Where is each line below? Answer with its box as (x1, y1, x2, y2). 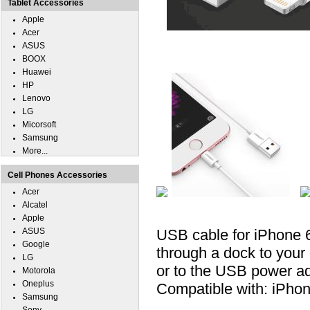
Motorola (22, 266, 55, 275)
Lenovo (22, 93, 51, 103)
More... (22, 146, 48, 156)
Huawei (22, 67, 51, 77)
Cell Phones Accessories (8, 170, 107, 180)
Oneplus (22, 279, 54, 289)
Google (22, 239, 50, 249)
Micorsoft (22, 120, 56, 129)
